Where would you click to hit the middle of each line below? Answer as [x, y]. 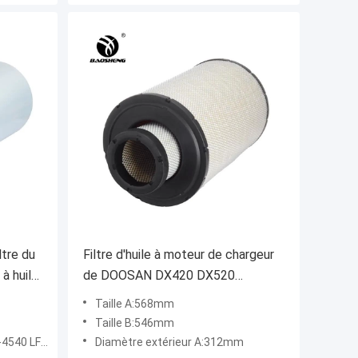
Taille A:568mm [135, 304]
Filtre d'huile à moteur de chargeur [179, 255]
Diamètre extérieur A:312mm [169, 342]
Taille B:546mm [135, 323]
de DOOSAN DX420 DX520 [159, 276]
